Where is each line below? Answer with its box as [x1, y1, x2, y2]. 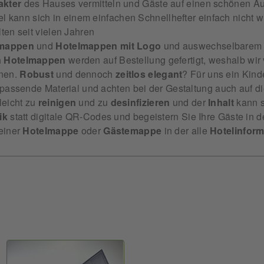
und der [170, 95, 209, 109]
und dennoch [54, 67, 115, 81]
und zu [76, 95, 111, 109]
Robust [19, 67, 54, 81]
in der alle [161, 124, 210, 137]
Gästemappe [103, 124, 162, 137]
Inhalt [208, 95, 234, 109]
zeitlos [115, 67, 146, 81]
